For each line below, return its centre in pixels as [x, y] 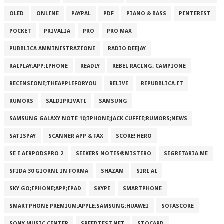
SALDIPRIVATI [66, 101]
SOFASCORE [177, 206]
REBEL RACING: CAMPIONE [149, 66]
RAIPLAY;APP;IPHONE [38, 66]
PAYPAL [81, 14]
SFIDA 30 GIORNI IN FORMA [49, 171]
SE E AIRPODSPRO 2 [36, 154]
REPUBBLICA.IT [162, 84]
